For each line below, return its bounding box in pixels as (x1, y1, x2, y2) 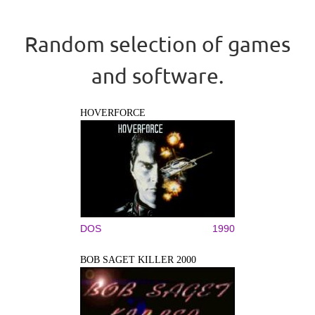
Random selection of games (25, 31, 290, 56)
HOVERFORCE (80, 107, 146, 118)
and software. (91, 63, 224, 88)
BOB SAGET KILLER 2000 (80, 254, 196, 265)
